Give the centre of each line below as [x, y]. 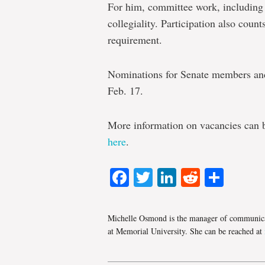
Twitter [180, 178]
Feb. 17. [125, 91]
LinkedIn [212, 178]
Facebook [171, 178]
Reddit [227, 178]
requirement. [135, 40]
